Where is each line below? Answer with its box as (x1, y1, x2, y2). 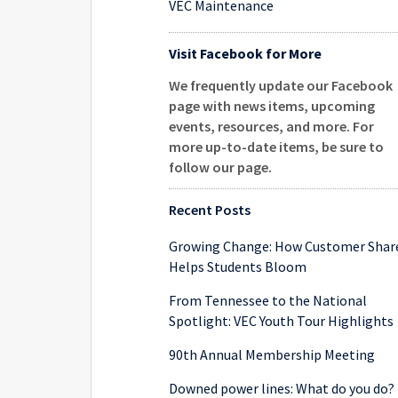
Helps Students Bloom (169, 258, 307, 275)
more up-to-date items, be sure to (169, 138, 385, 155)
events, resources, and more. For (169, 117, 375, 135)
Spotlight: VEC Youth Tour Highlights (169, 312, 394, 330)
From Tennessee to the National (169, 291, 368, 309)
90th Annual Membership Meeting (169, 346, 376, 363)
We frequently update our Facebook (169, 76, 394, 94)
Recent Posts (169, 201, 251, 219)
